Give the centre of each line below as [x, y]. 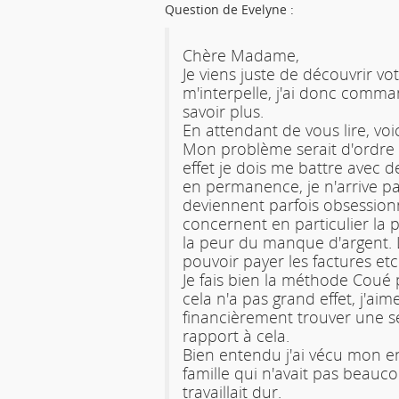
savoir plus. [223, 111]
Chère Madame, [240, 55]
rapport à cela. [236, 335]
